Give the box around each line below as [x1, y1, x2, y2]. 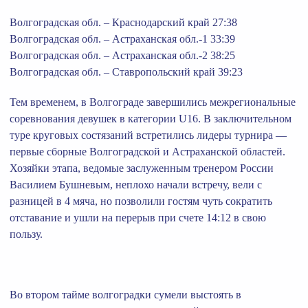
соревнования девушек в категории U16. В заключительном [10, 112, 291, 124]
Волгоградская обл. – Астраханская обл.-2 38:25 [10, 49, 235, 61]
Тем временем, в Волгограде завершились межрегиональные [10, 96, 296, 108]
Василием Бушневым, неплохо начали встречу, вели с [10, 178, 262, 190]
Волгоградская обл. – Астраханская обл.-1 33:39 [10, 32, 235, 45]
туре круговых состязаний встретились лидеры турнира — [10, 129, 287, 141]
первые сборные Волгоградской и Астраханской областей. [10, 145, 285, 157]
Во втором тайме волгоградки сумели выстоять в [10, 288, 241, 300]
